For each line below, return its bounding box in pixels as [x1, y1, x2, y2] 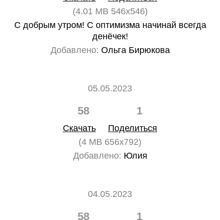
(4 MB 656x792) [79, 137, 141, 147]
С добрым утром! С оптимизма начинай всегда [14, 20, 206, 30]
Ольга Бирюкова [98, 45, 170, 55]
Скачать [63, 123, 96, 133]
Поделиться [108, 123, 157, 133]
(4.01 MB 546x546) [72, 6, 148, 16]
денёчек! [92, 31, 128, 41]
